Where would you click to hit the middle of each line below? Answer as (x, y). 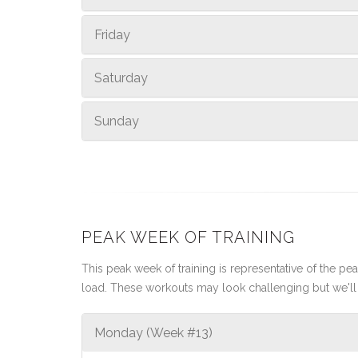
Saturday (121, 78)
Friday (112, 35)
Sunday (117, 121)
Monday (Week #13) (153, 333)
